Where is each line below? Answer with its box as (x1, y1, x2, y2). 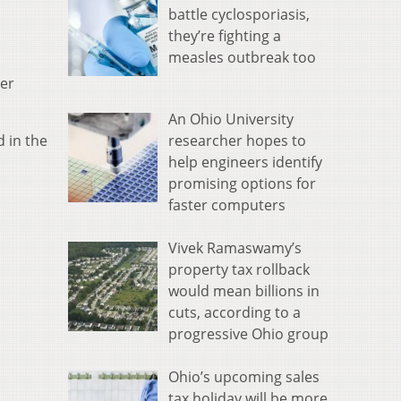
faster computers (168, 195, 286, 216)
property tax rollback (168, 260, 310, 280)
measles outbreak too (168, 47, 316, 68)
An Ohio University (168, 109, 294, 130)
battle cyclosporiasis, (168, 4, 310, 25)
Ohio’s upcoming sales (168, 367, 320, 388)
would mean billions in (168, 281, 320, 302)
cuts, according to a (168, 303, 301, 323)
